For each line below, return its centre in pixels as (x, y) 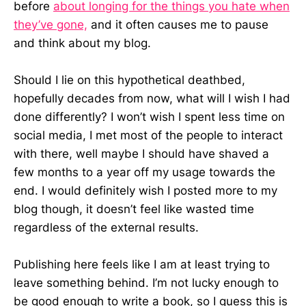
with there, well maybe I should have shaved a (141, 154)
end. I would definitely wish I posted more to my (145, 191)
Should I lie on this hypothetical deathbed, (129, 80)
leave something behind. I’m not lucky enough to (146, 283)
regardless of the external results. (106, 228)
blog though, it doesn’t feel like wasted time (134, 209)
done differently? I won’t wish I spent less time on (149, 117)
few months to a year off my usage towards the (144, 172)
